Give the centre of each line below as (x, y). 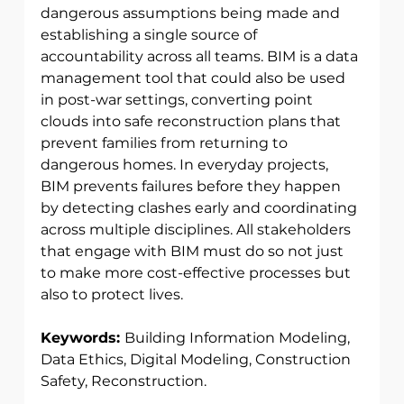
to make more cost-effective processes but (197, 273)
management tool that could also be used (194, 78)
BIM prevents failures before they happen (192, 187)
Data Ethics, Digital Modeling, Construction (197, 360)
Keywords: (82, 338)
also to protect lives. (113, 295)
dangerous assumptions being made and (192, 14)
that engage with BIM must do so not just (193, 252)
